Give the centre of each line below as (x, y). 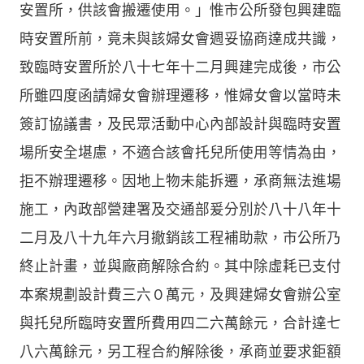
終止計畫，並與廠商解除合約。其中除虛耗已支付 (180, 266)
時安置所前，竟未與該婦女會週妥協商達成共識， (180, 39)
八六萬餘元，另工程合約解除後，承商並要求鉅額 (180, 351)
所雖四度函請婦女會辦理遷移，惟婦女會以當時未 (180, 95)
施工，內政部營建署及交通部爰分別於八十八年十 (180, 209)
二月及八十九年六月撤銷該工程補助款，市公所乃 (180, 238)
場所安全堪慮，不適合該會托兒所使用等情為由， (180, 152)
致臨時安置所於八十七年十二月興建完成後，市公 (180, 67)
